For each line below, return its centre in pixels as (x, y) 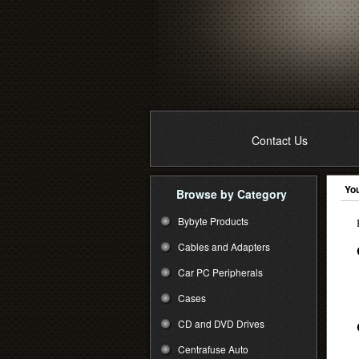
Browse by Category (231, 194)
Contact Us (279, 140)
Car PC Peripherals (220, 272)
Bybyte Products (213, 221)
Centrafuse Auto (213, 349)
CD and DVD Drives (221, 323)
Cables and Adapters (224, 246)
